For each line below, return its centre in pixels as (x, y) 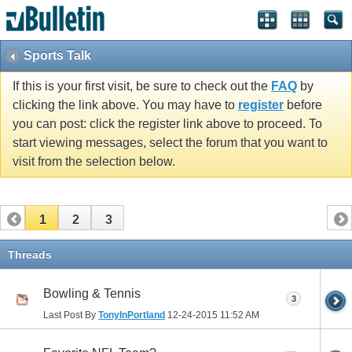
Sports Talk (57, 55)
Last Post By (71, 315)
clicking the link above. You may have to (125, 105)
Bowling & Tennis (92, 293)
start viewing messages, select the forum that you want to (170, 143)
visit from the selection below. (94, 162)
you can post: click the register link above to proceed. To (167, 124)
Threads (30, 254)
